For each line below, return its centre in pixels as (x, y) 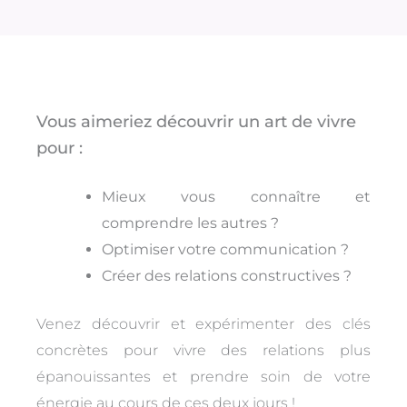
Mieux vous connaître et (236, 196)
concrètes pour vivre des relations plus (203, 350)
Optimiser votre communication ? (225, 249)
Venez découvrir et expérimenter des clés (203, 323)
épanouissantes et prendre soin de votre (203, 376)
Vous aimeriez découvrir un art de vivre (196, 121)
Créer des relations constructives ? (227, 275)
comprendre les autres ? (190, 223)
